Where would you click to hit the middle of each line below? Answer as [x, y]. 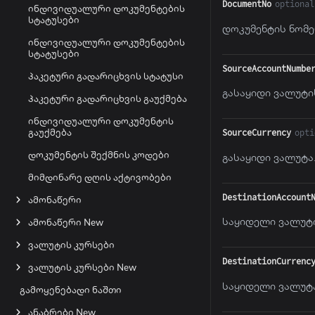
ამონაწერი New [66, 222]
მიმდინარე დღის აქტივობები [100, 177]
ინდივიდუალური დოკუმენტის [101, 121]
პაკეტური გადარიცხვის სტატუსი [106, 76]
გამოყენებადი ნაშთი [71, 290]
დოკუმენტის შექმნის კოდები [99, 155]
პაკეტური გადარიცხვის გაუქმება [108, 98]
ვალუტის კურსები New [82, 267]
